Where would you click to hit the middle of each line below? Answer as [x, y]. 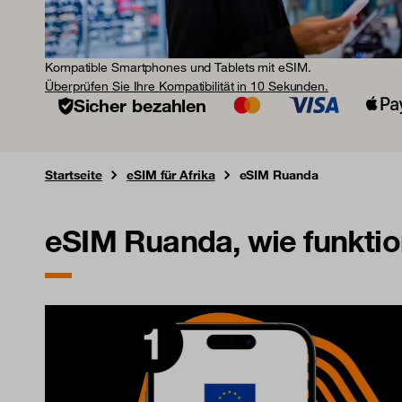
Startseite [74, 175]
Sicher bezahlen [140, 105]
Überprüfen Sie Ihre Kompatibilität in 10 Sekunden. [187, 86]
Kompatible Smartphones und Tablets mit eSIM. [178, 67]
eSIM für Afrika [171, 175]
